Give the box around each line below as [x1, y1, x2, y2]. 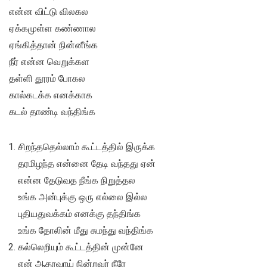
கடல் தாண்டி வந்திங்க [9, 106, 95, 118]
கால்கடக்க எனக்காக [9, 89, 92, 101]
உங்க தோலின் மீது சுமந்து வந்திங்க [18, 225, 153, 237]
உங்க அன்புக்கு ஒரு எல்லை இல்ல [18, 191, 147, 203]
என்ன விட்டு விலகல [9, 6, 88, 18]
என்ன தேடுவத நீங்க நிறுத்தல [18, 175, 135, 187]
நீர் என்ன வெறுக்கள [9, 56, 89, 68]
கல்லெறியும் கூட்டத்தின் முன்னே [18, 241, 144, 253]
